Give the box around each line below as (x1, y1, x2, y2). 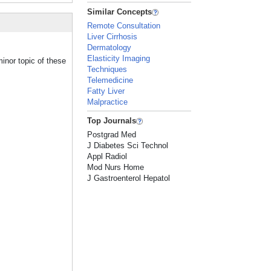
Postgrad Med (87, 130, 137, 139)
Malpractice (87, 97, 128, 106)
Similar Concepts (87, 7, 152, 16)
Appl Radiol (87, 152, 128, 161)
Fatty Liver (87, 87, 125, 96)
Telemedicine (87, 76, 134, 85)
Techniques (87, 65, 128, 74)
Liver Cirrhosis (87, 32, 138, 41)
